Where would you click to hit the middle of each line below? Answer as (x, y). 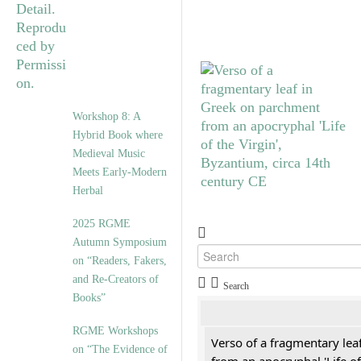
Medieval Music (109, 154)
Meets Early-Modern (120, 172)
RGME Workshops (115, 331)
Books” (89, 298)
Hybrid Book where (118, 135)
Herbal (88, 191)
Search (236, 286)
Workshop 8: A (106, 116)
